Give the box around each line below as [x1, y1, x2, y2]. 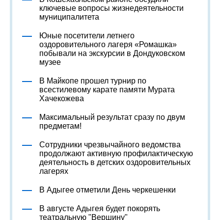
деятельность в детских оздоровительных [39, 158, 191, 166]
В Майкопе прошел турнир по [39, 77, 146, 85]
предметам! [39, 122, 82, 130]
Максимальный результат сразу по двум [39, 113, 185, 121]
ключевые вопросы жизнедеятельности [39, 4, 184, 12]
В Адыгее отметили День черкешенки [39, 186, 176, 194]
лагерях [39, 167, 68, 175]
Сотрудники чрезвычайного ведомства [39, 140, 181, 149]
